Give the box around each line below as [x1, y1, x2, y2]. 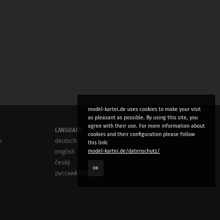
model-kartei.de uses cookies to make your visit [88, 106, 201, 112]
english [55, 148, 75, 155]
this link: [88, 139, 108, 146]
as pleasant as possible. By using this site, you [88, 114, 198, 121]
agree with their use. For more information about [88, 123, 205, 129]
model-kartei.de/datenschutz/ [88, 148, 160, 154]
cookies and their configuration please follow [88, 131, 195, 137]
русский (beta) [55, 169, 95, 177]
